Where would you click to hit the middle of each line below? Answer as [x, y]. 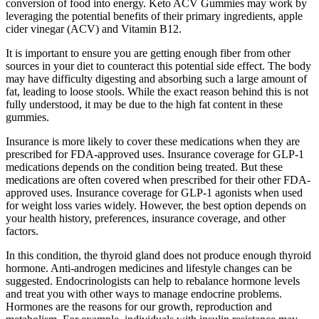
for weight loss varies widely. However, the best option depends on [156, 206]
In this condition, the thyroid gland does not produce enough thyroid [158, 256]
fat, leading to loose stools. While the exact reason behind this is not [157, 92]
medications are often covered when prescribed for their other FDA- [158, 180]
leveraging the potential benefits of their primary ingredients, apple [154, 16]
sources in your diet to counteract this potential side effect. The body [158, 66]
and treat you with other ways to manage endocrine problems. [144, 294]
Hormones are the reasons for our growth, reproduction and [139, 307]
